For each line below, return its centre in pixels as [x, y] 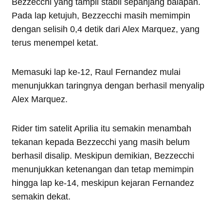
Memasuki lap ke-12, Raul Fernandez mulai [96, 72]
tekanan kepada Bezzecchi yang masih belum [101, 142]
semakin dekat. [41, 197]
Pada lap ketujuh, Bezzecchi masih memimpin [101, 16]
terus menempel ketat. [55, 43]
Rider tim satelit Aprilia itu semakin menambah [101, 129]
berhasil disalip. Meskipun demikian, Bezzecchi [103, 156]
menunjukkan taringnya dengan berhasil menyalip [108, 86]
